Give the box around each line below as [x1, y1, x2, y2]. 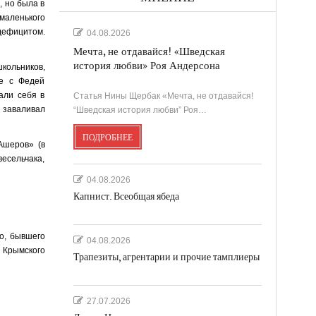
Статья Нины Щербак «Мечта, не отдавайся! [73, 90, 253, 101]
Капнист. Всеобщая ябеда [73, 190, 179, 202]
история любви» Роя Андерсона [73, 59, 220, 72]
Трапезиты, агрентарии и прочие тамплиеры [73, 250, 260, 263]
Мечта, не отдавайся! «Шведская [73, 45, 225, 58]
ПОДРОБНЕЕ [82, 132, 133, 142]
